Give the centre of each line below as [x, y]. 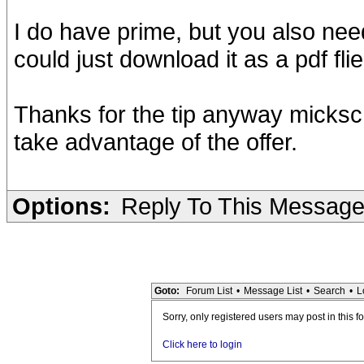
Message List [273, 291]
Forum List [209, 291]
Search [329, 291]
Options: [61, 206]
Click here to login [202, 344]
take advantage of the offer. [156, 142]
